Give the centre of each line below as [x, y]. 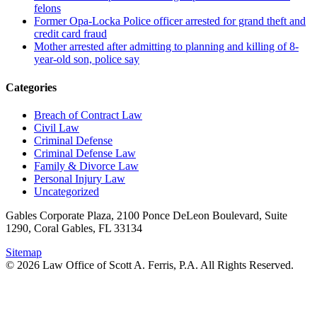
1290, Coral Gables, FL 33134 [74, 228]
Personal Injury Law [80, 178]
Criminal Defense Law [85, 153]
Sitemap [24, 252]
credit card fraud [70, 34]
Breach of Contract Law [88, 115]
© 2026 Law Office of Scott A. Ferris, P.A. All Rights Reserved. [150, 265]
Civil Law [57, 127]
